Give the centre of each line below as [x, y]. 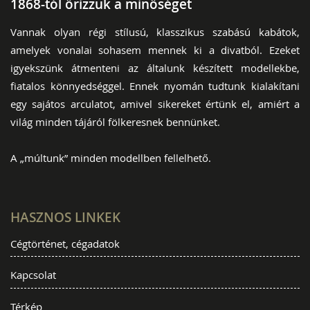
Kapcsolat [33, 275]
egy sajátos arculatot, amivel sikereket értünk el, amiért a [155, 103]
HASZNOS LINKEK [65, 217]
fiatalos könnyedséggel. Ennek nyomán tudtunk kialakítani [155, 85]
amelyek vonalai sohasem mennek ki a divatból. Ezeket [155, 49]
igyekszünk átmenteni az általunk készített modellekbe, [155, 67]
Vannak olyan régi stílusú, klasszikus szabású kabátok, [155, 31]
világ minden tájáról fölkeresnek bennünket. [115, 121]
